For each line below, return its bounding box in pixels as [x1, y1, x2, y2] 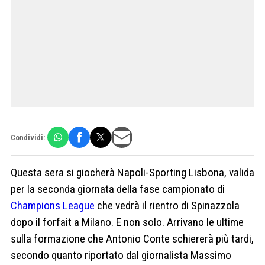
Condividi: [11, 132, 45, 142]
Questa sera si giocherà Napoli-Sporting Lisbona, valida [11, 166, 254, 180]
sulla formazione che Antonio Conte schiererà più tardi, [11, 232, 254, 246]
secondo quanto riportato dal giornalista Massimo [11, 248, 231, 263]
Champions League [11, 199, 95, 213]
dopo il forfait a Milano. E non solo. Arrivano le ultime [11, 215, 244, 230]
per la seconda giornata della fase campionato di [11, 182, 225, 196]
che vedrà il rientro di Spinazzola [95, 199, 240, 213]
